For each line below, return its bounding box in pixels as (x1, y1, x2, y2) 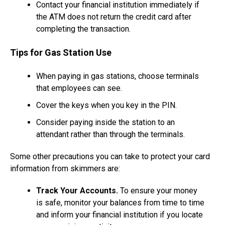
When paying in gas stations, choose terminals (36, 71, 199, 81)
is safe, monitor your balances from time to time (36, 198, 204, 208)
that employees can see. (36, 83, 122, 93)
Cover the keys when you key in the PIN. (36, 100, 177, 110)
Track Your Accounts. (36, 186, 118, 196)
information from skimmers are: (10, 164, 120, 174)
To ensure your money (118, 186, 197, 196)
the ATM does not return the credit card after (36, 12, 191, 22)
